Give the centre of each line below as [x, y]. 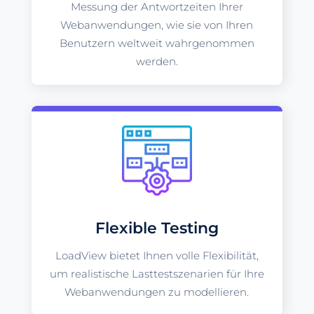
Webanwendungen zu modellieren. [157, 292]
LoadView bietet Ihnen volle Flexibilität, [157, 255]
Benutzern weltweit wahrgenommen [157, 43]
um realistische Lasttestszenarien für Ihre [157, 273]
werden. [157, 61]
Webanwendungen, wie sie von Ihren [157, 25]
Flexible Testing [157, 228]
